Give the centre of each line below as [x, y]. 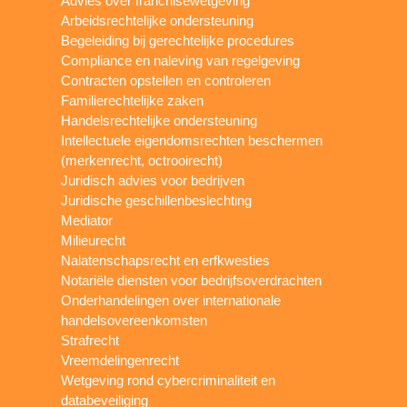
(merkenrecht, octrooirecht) [142, 161]
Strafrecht [90, 341]
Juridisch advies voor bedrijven [153, 181]
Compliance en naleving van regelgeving [181, 61]
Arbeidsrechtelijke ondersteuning [158, 21]
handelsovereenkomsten [134, 321]
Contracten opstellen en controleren [166, 81]
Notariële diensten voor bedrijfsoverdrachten [192, 281]
